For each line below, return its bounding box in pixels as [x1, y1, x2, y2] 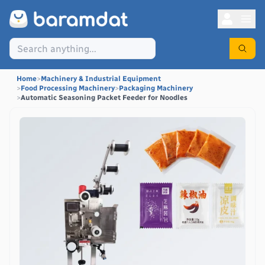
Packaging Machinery [119, 84, 193, 92]
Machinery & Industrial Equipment [41, 75, 161, 83]
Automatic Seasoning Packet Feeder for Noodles [21, 93, 188, 102]
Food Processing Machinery [21, 84, 115, 92]
